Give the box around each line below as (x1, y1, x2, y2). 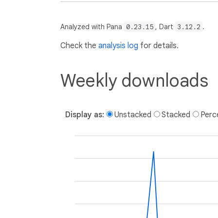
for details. (138, 41, 179, 51)
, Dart (155, 22, 175, 31)
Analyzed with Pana (60, 22, 124, 31)
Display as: (65, 109, 104, 120)
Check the (60, 41, 98, 51)
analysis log (98, 41, 138, 51)
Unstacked (114, 109, 151, 120)
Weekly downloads (60, 69, 208, 91)
